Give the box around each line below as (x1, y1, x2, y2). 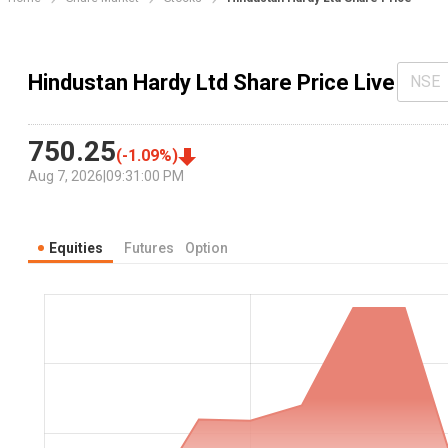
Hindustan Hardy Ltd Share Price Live (28, 69, 395, 95)
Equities (49, 240, 103, 257)
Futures (124, 240, 174, 257)
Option (185, 240, 228, 257)
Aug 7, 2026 (28, 168, 103, 185)
